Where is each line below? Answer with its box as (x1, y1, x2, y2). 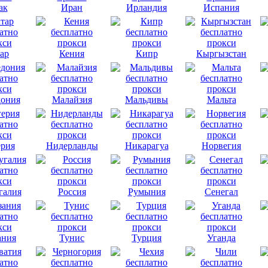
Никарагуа (124, 140, 169, 151)
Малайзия (51, 94, 92, 105)
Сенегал (205, 186, 238, 197)
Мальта (206, 94, 236, 105)
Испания (203, 2, 239, 13)
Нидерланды (45, 140, 98, 151)
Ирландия (126, 2, 167, 13)
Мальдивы (125, 94, 168, 105)
